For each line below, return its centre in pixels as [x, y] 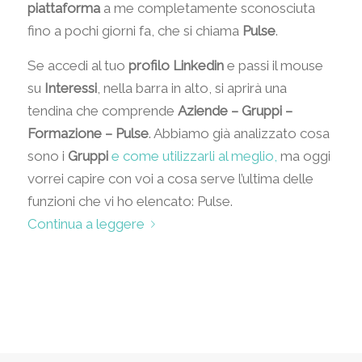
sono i [47, 156]
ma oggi [303, 156]
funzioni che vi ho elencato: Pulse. [130, 201]
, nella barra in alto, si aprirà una [192, 88]
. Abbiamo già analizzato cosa [239, 133]
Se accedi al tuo [78, 65]
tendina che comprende [102, 110]
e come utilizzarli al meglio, [192, 156]
